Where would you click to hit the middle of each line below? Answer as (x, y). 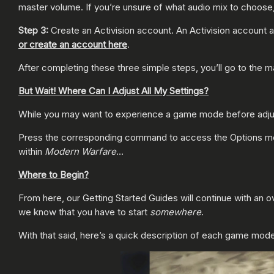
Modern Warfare (80, 151)
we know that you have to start (84, 212)
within (31, 151)
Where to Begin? (54, 174)
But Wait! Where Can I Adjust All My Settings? (113, 91)
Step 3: (35, 30)
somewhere (176, 212)
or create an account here (73, 44)
